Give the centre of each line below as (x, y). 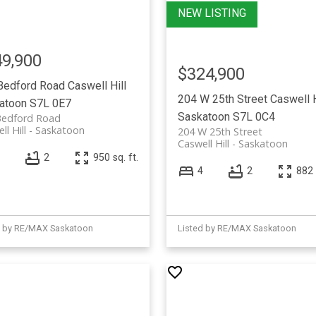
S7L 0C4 (254, 116)
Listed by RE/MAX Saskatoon (237, 228)
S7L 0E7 (50, 103)
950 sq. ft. (115, 158)
